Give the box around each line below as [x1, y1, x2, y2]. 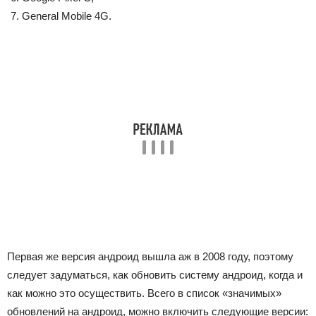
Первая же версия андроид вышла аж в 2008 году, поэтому [7, 250, 293, 262]
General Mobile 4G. [22, 10, 111, 22]
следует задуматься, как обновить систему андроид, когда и [7, 269, 303, 281]
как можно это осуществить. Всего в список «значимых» [7, 287, 281, 299]
